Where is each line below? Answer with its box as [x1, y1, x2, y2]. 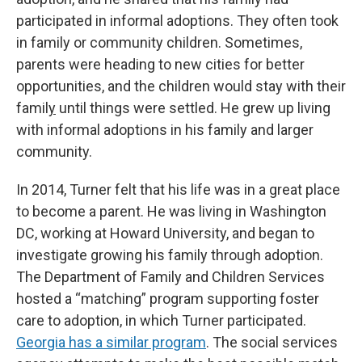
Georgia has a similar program [16, 334, 206, 351]
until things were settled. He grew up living [56, 99, 330, 117]
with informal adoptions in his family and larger [16, 121, 314, 139]
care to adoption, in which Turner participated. [16, 312, 306, 330]
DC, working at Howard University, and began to [16, 225, 314, 242]
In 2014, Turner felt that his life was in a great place [16, 181, 340, 199]
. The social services [206, 334, 338, 351]
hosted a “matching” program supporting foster [16, 290, 319, 308]
